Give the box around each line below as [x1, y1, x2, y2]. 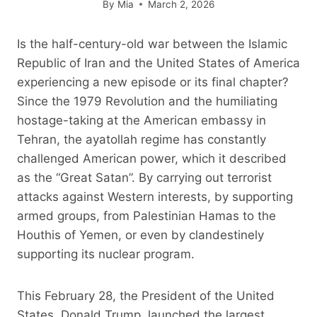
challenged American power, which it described [17, 151, 287, 166]
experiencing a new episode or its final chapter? [17, 74, 289, 89]
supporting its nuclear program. [17, 246, 195, 261]
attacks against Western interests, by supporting [17, 189, 293, 204]
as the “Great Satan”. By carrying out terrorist [17, 170, 272, 185]
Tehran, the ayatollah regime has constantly [17, 132, 266, 146]
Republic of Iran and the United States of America [17, 55, 300, 70]
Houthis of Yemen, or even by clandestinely [17, 227, 264, 242]
